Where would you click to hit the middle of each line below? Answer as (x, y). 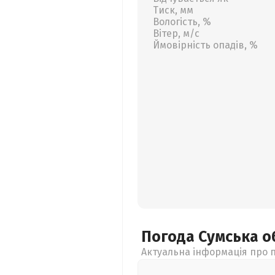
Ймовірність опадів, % (205, 45)
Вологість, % (182, 22)
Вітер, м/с (176, 33)
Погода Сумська (202, 237)
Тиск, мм (173, 10)
